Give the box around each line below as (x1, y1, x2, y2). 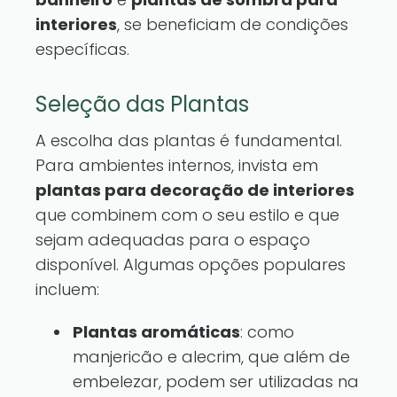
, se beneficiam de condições (117, 13, 348, 35)
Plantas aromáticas (73, 321, 240, 343)
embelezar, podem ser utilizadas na (73, 370, 359, 393)
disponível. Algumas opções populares (35, 253, 346, 276)
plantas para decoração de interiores (35, 179, 354, 201)
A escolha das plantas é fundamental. (35, 129, 342, 152)
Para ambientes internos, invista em (35, 154, 318, 176)
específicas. (35, 38, 129, 60)
